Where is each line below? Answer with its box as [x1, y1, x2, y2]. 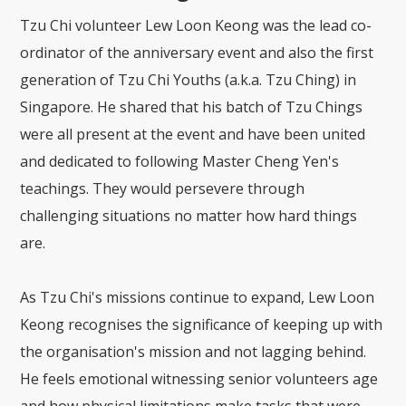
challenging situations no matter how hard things [20, 206, 358, 227]
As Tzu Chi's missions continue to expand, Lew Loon [20, 287, 375, 308]
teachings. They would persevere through [20, 179, 305, 199]
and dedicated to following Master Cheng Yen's [20, 151, 340, 172]
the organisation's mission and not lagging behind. [20, 342, 367, 362]
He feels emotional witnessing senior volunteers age [20, 369, 379, 390]
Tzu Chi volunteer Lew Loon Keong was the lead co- [20, 15, 372, 36]
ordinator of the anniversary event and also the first [20, 43, 374, 63]
